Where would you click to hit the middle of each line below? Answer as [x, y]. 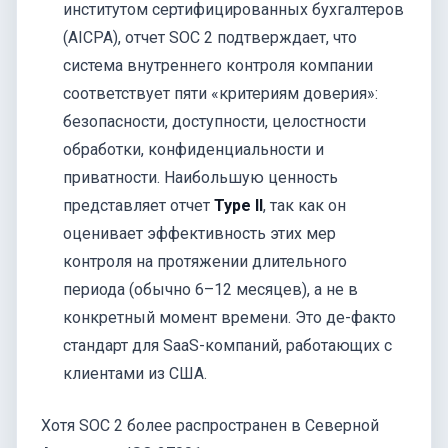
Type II [239, 205]
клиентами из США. [135, 373]
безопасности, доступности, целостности [215, 121]
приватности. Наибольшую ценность [201, 177]
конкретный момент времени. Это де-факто [230, 317]
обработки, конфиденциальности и [194, 149]
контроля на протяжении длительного [205, 261]
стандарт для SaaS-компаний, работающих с [228, 345]
